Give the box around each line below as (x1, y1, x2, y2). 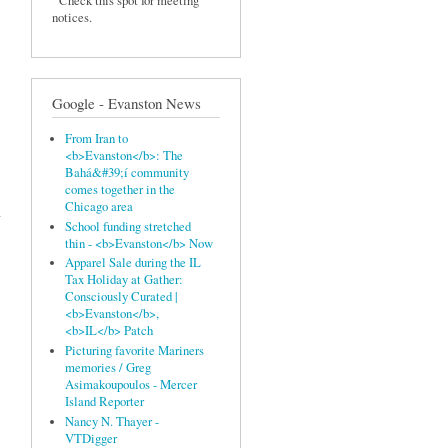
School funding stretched (64, 217, 191, 235)
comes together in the (64, 181, 175, 199)
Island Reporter (64, 392, 144, 410)
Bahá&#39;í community (64, 164, 189, 182)
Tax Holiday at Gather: (64, 271, 183, 289)
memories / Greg (64, 358, 151, 376)
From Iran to (64, 130, 128, 148)
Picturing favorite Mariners (64, 341, 204, 359)
